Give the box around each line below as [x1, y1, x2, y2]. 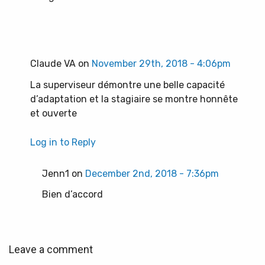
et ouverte [30, 107, 77, 119]
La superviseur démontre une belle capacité [30, 79, 225, 91]
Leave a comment [9, 243, 93, 256]
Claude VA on [30, 57, 92, 69]
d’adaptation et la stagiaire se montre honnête [30, 93, 238, 105]
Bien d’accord [42, 189, 103, 201]
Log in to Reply [30, 136, 96, 148]
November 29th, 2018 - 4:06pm [92, 57, 231, 69]
